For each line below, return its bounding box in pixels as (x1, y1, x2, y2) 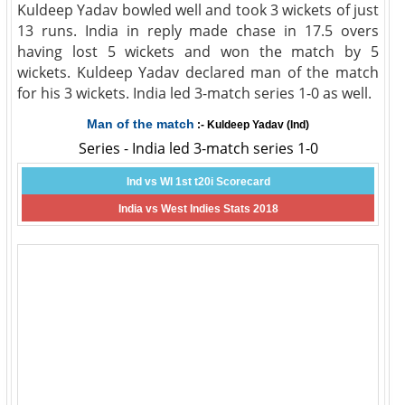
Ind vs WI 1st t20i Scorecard (126, 175, 270, 188)
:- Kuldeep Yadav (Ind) (194, 118, 309, 131)
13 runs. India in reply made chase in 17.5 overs (17, 21, 379, 41)
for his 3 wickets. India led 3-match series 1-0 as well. (17, 83, 372, 103)
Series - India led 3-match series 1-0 (78, 138, 318, 158)
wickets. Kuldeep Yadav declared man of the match (17, 62, 379, 82)
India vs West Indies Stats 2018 (118, 202, 278, 215)
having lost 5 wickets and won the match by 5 (17, 42, 379, 61)
